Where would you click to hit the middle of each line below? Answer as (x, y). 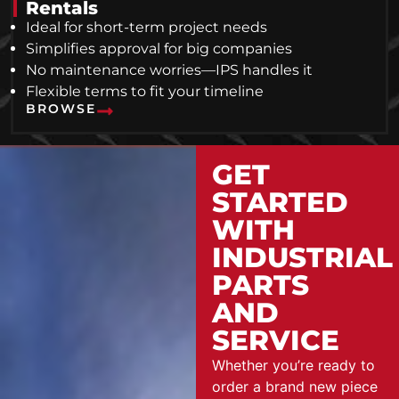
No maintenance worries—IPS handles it (169, 69)
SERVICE (275, 340)
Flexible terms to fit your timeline (145, 91)
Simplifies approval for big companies (159, 48)
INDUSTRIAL (302, 257)
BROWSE (61, 108)
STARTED (280, 202)
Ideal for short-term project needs (147, 27)
